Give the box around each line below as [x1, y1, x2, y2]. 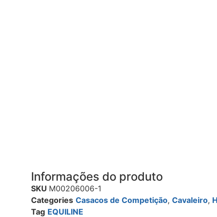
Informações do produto [31, 170, 163, 184]
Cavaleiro [172, 195, 208, 205]
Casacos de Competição [76, 195, 168, 205]
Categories [31, 195, 73, 205]
